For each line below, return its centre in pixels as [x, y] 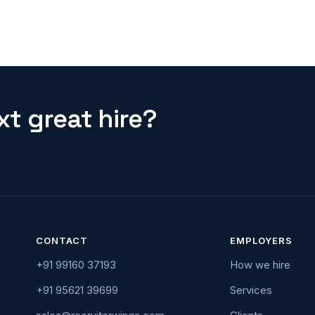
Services [251, 290]
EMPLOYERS [261, 240]
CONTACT [62, 240]
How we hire [260, 265]
